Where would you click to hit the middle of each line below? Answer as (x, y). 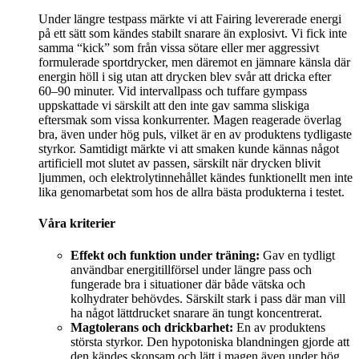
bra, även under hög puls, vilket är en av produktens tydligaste (195, 135)
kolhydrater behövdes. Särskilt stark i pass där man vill (208, 298)
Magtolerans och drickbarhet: (152, 327)
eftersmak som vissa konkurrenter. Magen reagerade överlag (190, 120)
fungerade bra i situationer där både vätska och (188, 284)
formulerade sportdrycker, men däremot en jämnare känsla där (194, 63)
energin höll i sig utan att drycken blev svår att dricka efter (185, 77)
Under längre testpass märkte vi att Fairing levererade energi (190, 19)
